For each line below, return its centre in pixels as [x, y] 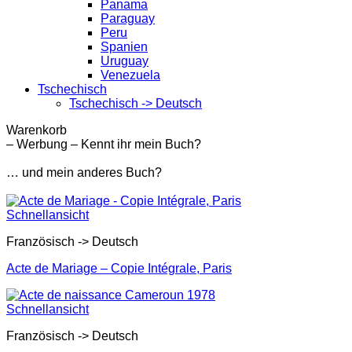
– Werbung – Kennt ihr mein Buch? [104, 144]
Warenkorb [37, 130]
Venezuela [130, 75]
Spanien [124, 47]
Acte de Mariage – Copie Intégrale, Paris [119, 268]
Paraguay [128, 18]
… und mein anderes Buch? [84, 172]
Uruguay [125, 61]
